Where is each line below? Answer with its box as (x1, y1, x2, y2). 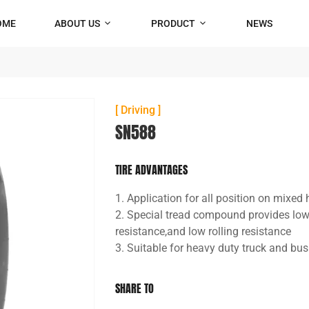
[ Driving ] (115, 103, 161, 117)
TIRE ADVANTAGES (115, 161, 188, 178)
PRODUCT (151, 17, 195, 29)
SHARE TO (115, 280, 154, 297)
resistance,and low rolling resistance (115, 225, 292, 238)
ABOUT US (54, 17, 100, 29)
